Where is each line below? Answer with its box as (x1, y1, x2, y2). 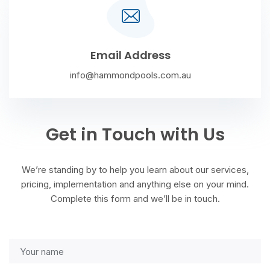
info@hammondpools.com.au (70, 69, 191, 81)
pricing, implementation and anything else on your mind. (21, 178, 249, 190)
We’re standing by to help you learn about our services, (21, 164, 249, 176)
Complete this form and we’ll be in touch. (50, 193, 220, 205)
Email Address (90, 48, 171, 63)
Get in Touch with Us (45, 122, 225, 147)
